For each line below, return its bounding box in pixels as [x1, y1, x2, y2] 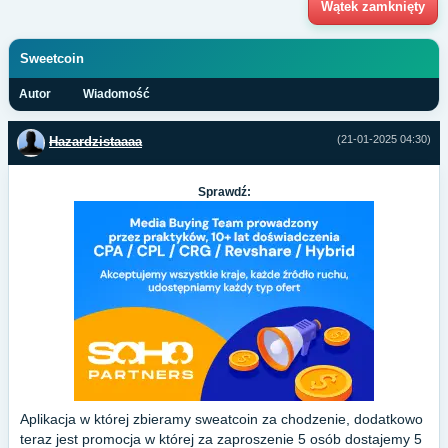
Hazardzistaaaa [49, 134, 142, 150]
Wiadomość [83, 87, 150, 101]
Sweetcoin [20, 51, 84, 66]
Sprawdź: [197, 185, 251, 199]
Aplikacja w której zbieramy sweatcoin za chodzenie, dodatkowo [20, 411, 423, 427]
